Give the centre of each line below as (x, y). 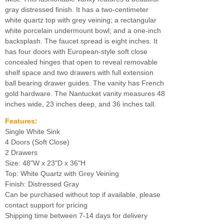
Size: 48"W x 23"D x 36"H (45, 163)
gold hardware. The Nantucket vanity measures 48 (85, 93)
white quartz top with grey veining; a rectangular (81, 20)
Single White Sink (32, 131)
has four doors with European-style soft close (76, 51)
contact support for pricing (46, 205)
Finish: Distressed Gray (42, 184)
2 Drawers (21, 152)
